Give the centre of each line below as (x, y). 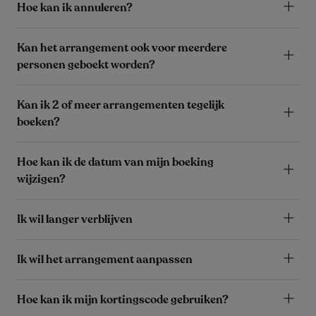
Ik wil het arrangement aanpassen (105, 260)
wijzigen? (41, 180)
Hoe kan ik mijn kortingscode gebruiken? (123, 300)
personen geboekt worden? (86, 65)
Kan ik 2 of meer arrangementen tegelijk (121, 105)
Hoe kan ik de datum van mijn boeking (115, 163)
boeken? (38, 122)
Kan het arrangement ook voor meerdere (122, 48)
